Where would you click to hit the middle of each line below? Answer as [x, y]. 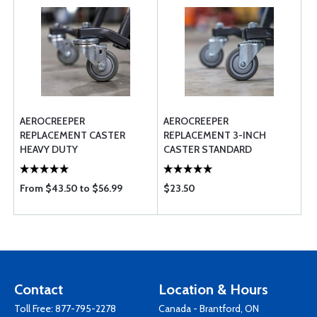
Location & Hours [213, 289]
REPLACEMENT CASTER [73, 135]
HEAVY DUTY [49, 149]
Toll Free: [35, 309]
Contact [39, 289]
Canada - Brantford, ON [209, 309]
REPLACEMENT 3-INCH [215, 135]
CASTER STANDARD [208, 149]
